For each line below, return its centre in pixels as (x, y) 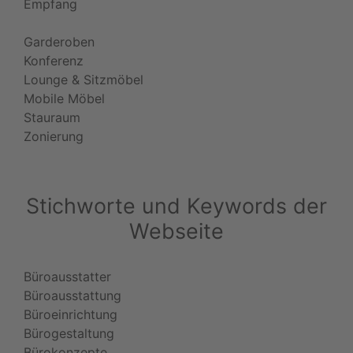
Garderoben (59, 41)
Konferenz (54, 60)
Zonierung (54, 136)
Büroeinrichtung (71, 314)
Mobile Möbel (64, 98)
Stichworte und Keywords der (176, 205)
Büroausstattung (72, 295)
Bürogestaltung (69, 333)
